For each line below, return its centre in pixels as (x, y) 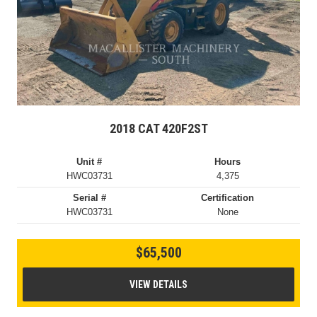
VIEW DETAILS (158, 284)
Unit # (90, 161)
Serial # (89, 197)
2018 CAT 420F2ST (158, 128)
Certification (228, 197)
